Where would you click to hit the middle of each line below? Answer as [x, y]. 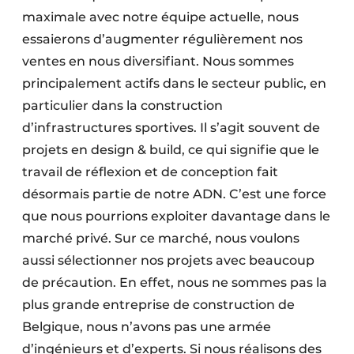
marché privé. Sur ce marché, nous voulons [161, 239]
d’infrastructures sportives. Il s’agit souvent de [171, 128]
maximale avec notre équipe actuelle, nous [160, 17]
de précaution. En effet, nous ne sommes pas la [175, 283]
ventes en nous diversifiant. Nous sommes [158, 62]
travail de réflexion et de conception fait [150, 172]
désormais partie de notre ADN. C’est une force [174, 194]
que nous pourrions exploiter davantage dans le [176, 217]
